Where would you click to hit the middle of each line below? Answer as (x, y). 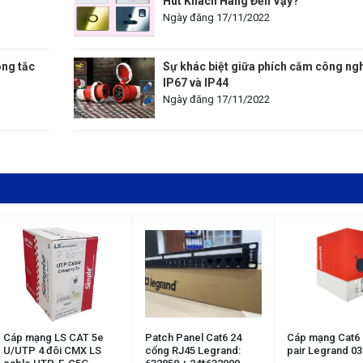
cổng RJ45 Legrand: (193, 350)
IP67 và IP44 (195, 82)
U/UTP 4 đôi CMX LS (52, 350)
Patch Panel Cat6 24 (193, 337)
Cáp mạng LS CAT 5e (53, 337)
